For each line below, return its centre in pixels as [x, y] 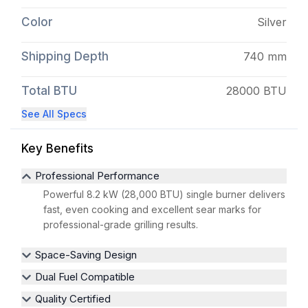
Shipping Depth [65, 57]
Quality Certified [73, 299]
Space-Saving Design [86, 255]
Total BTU [49, 91]
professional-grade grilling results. [121, 225]
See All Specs [54, 114]
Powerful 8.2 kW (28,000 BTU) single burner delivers [164, 195]
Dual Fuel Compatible [85, 277]
